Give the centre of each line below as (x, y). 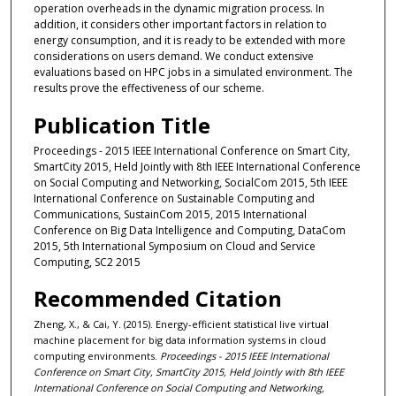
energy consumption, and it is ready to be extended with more (189, 41)
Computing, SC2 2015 (87, 262)
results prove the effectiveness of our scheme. (148, 88)
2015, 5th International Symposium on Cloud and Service (174, 246)
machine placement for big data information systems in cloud (179, 340)
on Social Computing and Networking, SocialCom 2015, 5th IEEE (190, 182)
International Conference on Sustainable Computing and (174, 198)
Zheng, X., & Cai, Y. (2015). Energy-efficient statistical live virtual (181, 324)
